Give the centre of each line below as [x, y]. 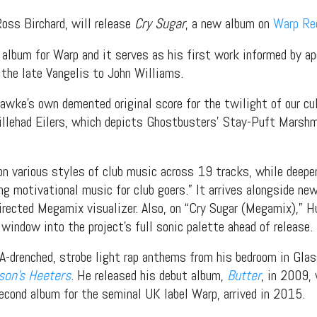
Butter [244, 276]
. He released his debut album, [149, 276]
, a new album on [229, 24]
